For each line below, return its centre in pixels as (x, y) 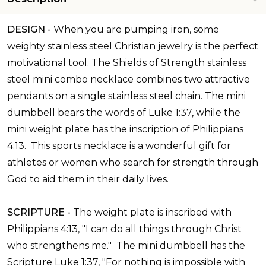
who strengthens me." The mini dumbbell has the (126, 246)
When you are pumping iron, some (136, 30)
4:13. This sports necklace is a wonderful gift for (119, 146)
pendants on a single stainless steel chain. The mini (126, 96)
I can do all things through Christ (164, 229)
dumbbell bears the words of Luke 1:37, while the (124, 113)
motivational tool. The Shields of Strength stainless (127, 63)
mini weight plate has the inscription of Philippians (125, 129)
